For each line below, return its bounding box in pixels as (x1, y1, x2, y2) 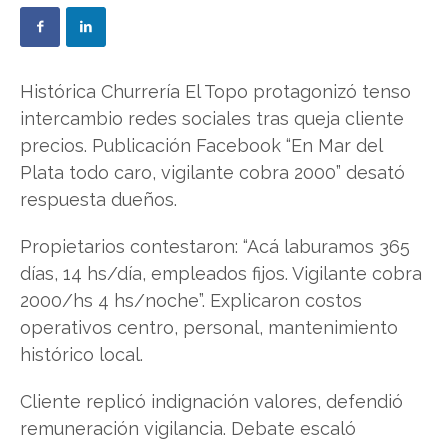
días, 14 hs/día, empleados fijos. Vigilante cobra (20, 263, 422, 284)
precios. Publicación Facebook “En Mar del (20, 135, 382, 156)
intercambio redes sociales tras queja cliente (20, 108, 404, 129)
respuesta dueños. (20, 189, 177, 210)
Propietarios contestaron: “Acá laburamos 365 (20, 236, 410, 257)
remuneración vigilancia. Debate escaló (20, 418, 356, 439)
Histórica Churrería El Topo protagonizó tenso (20, 81, 411, 102)
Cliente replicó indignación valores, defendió (20, 391, 403, 412)
